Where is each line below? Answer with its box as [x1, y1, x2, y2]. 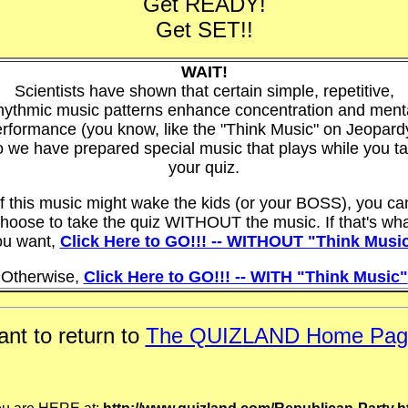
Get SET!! [155, 17, 253, 42]
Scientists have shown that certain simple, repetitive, [14, 82, 394, 100]
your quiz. [168, 158, 240, 177]
